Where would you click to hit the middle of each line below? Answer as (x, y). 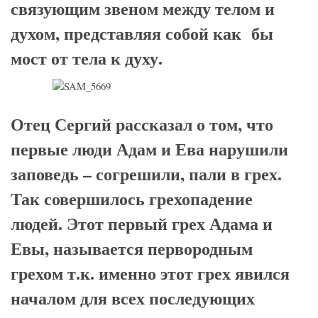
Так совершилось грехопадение (132, 199)
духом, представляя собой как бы (142, 33)
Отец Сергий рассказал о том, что (142, 124)
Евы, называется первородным (132, 248)
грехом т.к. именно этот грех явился (150, 273)
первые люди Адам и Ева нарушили (149, 149)
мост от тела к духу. (87, 58)
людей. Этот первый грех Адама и (142, 224)
